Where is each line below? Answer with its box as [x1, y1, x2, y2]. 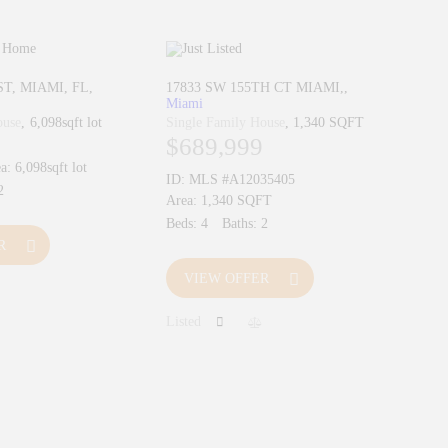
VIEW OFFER [183, 270, 269, 286]
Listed [165, 313, 201, 329]
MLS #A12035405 [188, 172, 295, 188]
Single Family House [165, 114, 285, 130]
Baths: [221, 216, 257, 232]
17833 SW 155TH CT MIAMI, [165, 79, 344, 95]
